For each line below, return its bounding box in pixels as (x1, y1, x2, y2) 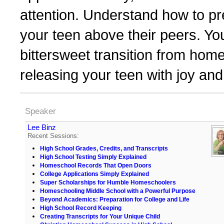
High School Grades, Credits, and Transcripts (40, 145, 168, 151)
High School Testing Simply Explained (40, 153, 146, 160)
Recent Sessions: (27, 132, 79, 139)
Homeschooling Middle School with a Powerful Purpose (40, 187, 195, 194)
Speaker (25, 106, 56, 116)
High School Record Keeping (40, 204, 121, 211)
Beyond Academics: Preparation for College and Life (40, 196, 189, 202)
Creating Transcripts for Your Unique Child (40, 213, 160, 219)
